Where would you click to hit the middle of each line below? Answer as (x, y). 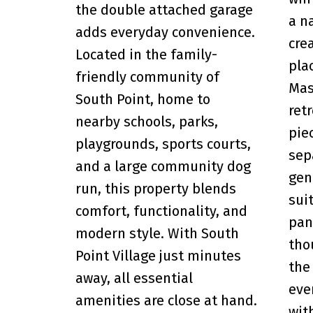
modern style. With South (157, 233)
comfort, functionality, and (161, 211)
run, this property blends (155, 188)
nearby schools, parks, (146, 121)
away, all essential (134, 278)
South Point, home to (143, 99)
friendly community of (147, 77)
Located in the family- (146, 54)
